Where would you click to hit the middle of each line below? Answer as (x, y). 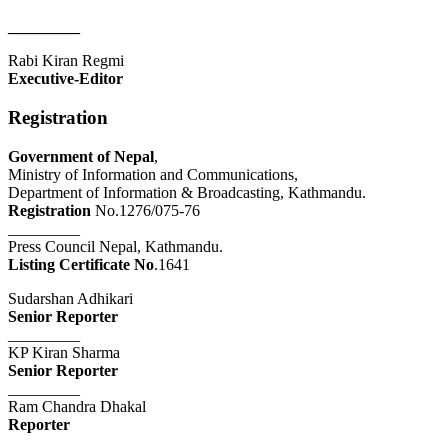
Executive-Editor (65, 79)
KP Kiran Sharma (64, 352)
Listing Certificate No (81, 264)
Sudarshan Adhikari (70, 298)
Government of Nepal (81, 156)
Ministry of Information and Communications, (153, 174)
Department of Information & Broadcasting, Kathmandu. (187, 192)
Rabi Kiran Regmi (66, 61)
